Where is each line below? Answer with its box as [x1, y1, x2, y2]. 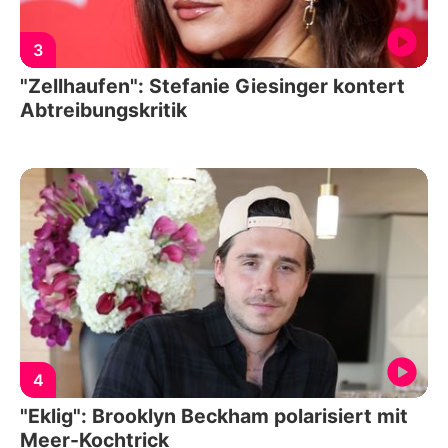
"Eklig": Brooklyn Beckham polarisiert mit [20, 403, 408, 428]
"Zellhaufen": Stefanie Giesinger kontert [20, 74, 405, 99]
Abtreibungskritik [20, 98, 187, 123]
